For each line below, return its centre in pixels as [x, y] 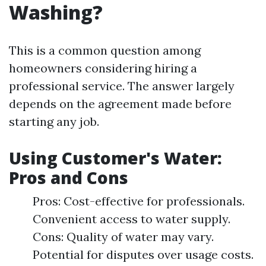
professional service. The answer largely [122, 86]
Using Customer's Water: [115, 158]
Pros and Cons [69, 178]
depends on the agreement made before [120, 104]
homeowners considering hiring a [103, 68]
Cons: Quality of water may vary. [123, 237]
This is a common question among [105, 50]
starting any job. [54, 121]
